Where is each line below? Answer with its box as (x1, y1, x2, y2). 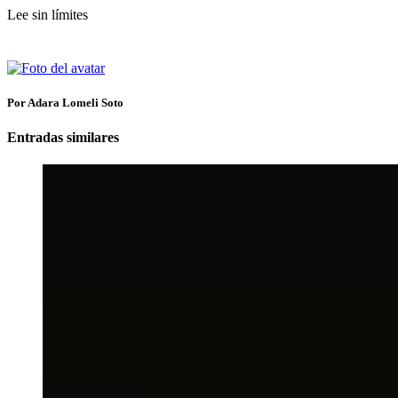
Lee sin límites (7, 6, 88, 22)
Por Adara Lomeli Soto (7, 95, 123, 109)
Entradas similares (7, 130, 119, 146)
